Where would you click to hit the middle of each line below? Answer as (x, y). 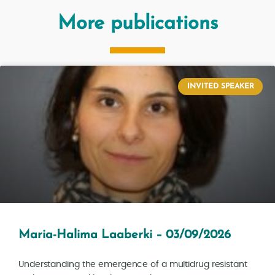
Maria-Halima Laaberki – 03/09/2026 (125, 235)
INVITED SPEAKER (220, 86)
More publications (137, 24)
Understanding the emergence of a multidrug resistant (133, 264)
